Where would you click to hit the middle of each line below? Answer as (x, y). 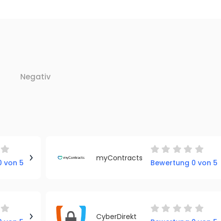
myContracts (119, 158)
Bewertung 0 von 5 (184, 163)
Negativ (36, 77)
